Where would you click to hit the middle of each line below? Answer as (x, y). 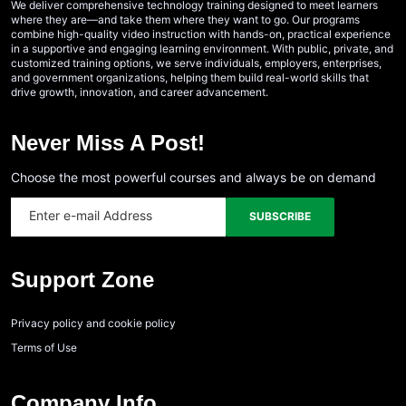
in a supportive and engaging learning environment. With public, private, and (202, 48)
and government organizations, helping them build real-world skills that (190, 77)
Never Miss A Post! (108, 142)
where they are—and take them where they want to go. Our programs (185, 19)
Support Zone (82, 279)
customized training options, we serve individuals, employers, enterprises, (196, 63)
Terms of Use (44, 347)
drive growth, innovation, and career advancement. (140, 92)
